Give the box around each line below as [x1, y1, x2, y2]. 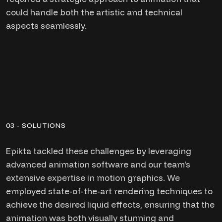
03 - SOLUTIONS [6, 121, 66, 130]
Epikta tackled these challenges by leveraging [6, 146, 191, 156]
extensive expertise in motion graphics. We [6, 172, 180, 183]
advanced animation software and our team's [6, 159, 190, 169]
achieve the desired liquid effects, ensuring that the [6, 199, 215, 210]
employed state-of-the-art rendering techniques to [6, 186, 213, 196]
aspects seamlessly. [6, 20, 87, 31]
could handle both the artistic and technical [6, 7, 182, 17]
